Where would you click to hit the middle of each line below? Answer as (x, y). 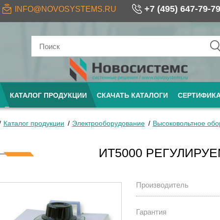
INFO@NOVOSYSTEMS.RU (66, 9)
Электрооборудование (108, 123)
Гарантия (151, 212)
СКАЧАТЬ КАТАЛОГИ (132, 95)
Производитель (162, 185)
